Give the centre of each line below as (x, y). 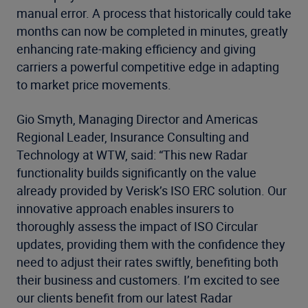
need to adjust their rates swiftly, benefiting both (147, 262)
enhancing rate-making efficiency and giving (136, 49)
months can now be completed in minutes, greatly (152, 31)
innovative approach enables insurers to (125, 208)
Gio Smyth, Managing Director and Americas (137, 119)
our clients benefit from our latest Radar (124, 298)
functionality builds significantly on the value (136, 173)
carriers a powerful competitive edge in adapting (148, 67)
